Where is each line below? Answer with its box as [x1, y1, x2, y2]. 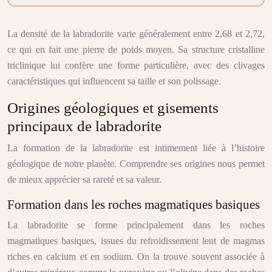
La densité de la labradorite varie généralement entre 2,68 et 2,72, [7, 29, 265, 39]
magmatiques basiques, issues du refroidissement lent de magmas [7, 236, 265, 246]
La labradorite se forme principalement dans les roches [7, 220, 265, 230]
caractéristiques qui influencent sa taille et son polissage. [7, 76, 221, 86]
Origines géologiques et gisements [7, 100, 219, 116]
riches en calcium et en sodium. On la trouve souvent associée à [7, 251, 265, 262]
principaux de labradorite [7, 118, 161, 134]
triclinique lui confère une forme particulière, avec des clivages [7, 60, 265, 70]
